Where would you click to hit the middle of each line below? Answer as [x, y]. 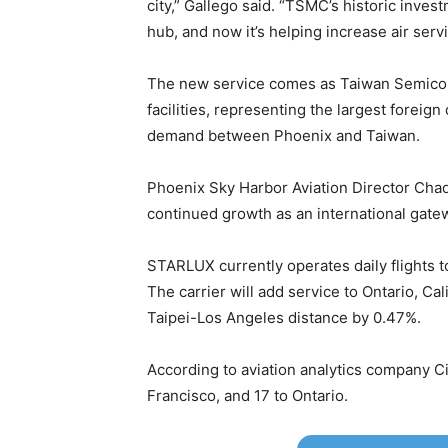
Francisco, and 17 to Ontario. [247, 395]
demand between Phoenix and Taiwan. [283, 135]
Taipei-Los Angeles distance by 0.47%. [284, 317]
